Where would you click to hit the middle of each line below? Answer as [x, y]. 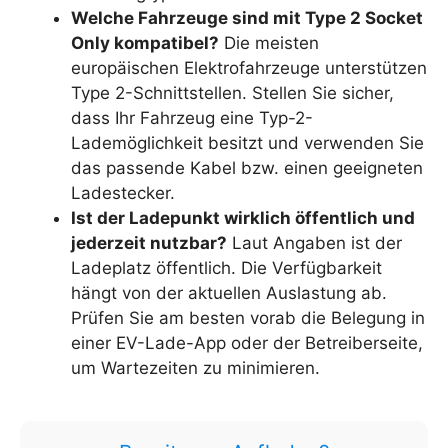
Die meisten [269, 42]
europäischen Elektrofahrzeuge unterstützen [249, 67]
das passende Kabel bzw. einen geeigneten [247, 167]
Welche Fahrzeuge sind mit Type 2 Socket [247, 17]
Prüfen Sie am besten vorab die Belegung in [248, 317]
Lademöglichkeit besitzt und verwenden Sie [247, 142]
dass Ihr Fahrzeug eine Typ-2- [192, 117]
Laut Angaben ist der [314, 242]
